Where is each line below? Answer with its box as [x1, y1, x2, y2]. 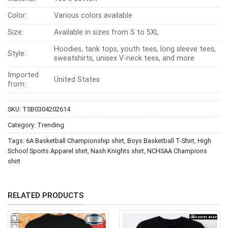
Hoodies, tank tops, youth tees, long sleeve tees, [54, 44, 216, 53]
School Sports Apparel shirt [8, 147, 88, 155]
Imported [8, 70, 39, 79]
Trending [37, 121, 64, 129]
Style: [8, 49, 26, 58]
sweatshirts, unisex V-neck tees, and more [54, 53, 195, 63]
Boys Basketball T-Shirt [127, 136, 194, 145]
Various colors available [54, 11, 133, 20]
